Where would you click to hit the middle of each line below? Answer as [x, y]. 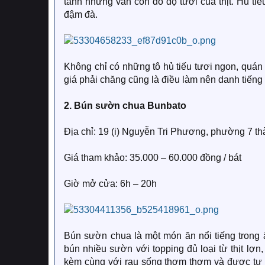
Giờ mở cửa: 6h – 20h [110, 184]
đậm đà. [81, 14]
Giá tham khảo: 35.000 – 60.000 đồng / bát [153, 158]
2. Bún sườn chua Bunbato [125, 106]
